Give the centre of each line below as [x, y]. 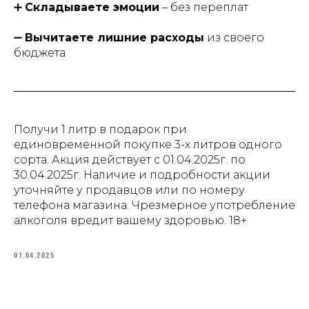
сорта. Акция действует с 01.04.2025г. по [130, 160]
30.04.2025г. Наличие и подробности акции [142, 175]
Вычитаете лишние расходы [114, 38]
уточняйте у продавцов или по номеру [129, 190]
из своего [234, 38]
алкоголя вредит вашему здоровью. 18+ [130, 221]
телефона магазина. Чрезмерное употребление [154, 206]
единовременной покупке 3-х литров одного [148, 145]
